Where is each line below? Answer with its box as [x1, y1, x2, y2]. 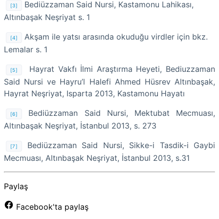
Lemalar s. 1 [4, 44, 47, 54]
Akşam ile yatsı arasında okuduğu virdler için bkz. [22, 31, 208, 42]
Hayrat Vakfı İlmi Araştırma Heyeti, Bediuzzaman [29, 64, 216, 74]
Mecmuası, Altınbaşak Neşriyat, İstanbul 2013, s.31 [4, 153, 190, 163]
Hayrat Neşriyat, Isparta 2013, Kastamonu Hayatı [4, 88, 185, 98]
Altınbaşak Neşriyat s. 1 [4, 12, 90, 22]
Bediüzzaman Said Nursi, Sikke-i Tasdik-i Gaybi [22, 140, 215, 150]
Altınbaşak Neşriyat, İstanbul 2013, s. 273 [4, 120, 156, 131]
